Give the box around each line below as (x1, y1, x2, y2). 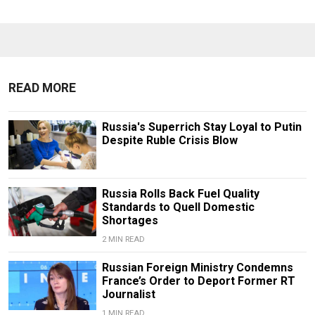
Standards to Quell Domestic (101, 200, 255, 214)
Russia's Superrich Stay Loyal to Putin (101, 120, 302, 134)
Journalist (101, 288, 155, 302)
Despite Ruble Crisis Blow (101, 133, 238, 147)
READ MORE (8, 80, 76, 95)
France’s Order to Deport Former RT (101, 274, 295, 288)
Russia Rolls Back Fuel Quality (101, 187, 259, 201)
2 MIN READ (101, 235, 145, 245)
